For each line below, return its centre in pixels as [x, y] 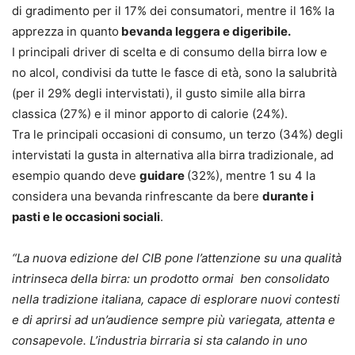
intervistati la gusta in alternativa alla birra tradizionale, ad [173, 155]
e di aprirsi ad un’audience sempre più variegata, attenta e [174, 319]
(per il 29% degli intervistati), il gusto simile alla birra [158, 93]
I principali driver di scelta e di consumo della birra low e [170, 52]
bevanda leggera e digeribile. [205, 31]
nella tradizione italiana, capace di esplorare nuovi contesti [176, 299]
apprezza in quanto [65, 31]
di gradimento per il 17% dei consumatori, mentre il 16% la [173, 10]
